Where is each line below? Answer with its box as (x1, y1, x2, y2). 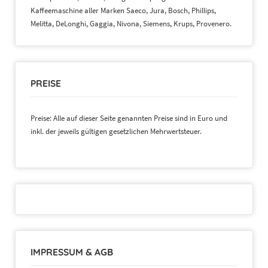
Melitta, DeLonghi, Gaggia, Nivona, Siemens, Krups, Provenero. (31, 19, 232, 29)
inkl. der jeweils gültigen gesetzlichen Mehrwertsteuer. (31, 126, 202, 137)
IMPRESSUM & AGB (31, 246, 113, 258)
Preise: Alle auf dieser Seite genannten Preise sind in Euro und (31, 113, 227, 124)
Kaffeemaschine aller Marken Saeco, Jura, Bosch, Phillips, (31, 5, 216, 16)
